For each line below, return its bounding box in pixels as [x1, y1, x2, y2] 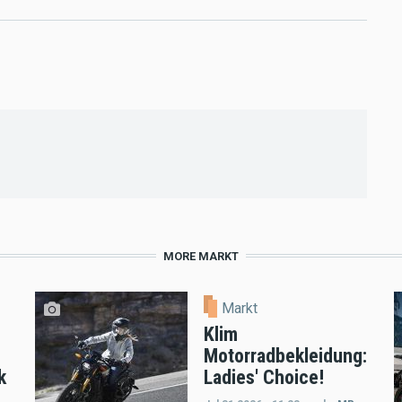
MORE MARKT [163, 249, 239, 264]
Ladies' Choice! [203, 366, 324, 389]
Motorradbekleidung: [203, 345, 367, 368]
